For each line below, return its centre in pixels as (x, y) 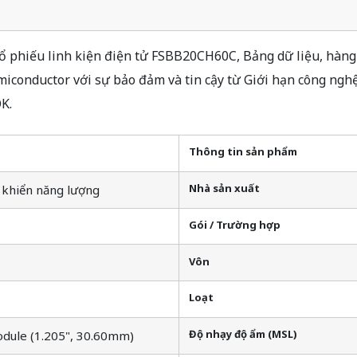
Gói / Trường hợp (235, 224)
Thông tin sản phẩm (243, 152)
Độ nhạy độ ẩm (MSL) (243, 334)
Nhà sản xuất (224, 188)
